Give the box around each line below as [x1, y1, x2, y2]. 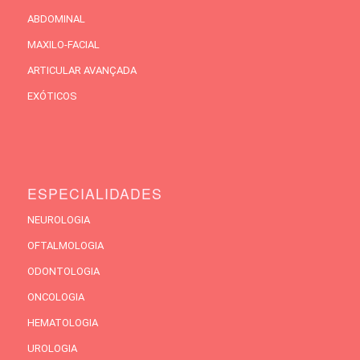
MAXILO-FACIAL [27, 38, 100, 51]
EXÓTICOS [27, 89, 77, 102]
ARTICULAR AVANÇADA [27, 63, 137, 76]
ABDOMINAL [27, 12, 85, 25]
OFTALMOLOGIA [27, 239, 104, 252]
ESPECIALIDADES [27, 182, 162, 203]
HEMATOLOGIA [27, 316, 98, 329]
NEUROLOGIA [27, 213, 90, 226]
